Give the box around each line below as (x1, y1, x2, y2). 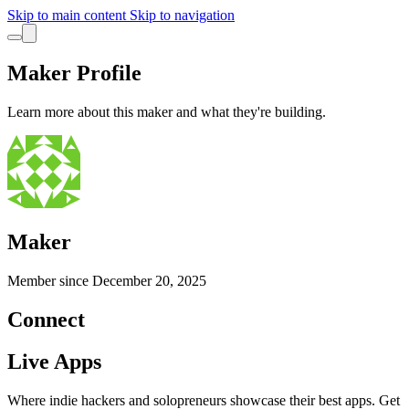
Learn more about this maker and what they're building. (7, 103, 326, 120)
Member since (7, 272, 92, 288)
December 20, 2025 (92, 272, 206, 288)
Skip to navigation (130, 7, 235, 23)
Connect (7, 307, 85, 331)
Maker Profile (7, 60, 142, 85)
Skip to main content (7, 7, 130, 23)
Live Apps (7, 350, 101, 374)
